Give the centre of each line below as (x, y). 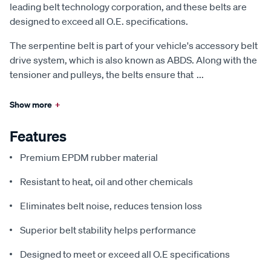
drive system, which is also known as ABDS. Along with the (133, 60)
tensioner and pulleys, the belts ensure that (102, 74)
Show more (31, 104)
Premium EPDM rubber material (89, 157)
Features (38, 136)
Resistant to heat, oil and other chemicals (106, 181)
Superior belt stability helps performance (108, 230)
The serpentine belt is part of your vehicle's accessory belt (134, 45)
